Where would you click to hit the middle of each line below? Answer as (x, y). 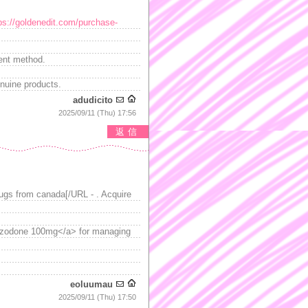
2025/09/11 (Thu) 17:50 (97, 297)
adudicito (93, 100)
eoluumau (91, 284)
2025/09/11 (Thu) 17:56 (97, 113)
